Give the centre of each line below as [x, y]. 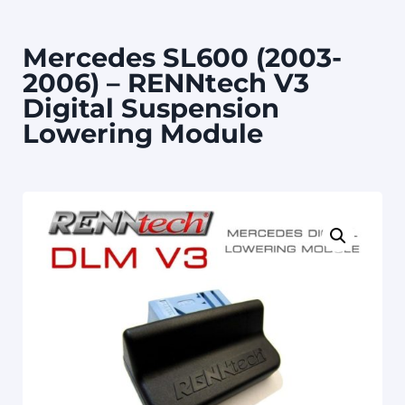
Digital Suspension [151, 108]
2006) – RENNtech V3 [166, 83]
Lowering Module [143, 134]
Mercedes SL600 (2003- [182, 58]
